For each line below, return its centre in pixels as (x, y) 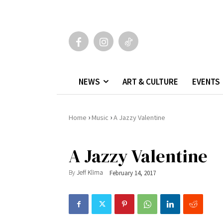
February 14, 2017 (133, 173)
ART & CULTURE (150, 81)
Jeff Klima (90, 173)
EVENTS (206, 81)
